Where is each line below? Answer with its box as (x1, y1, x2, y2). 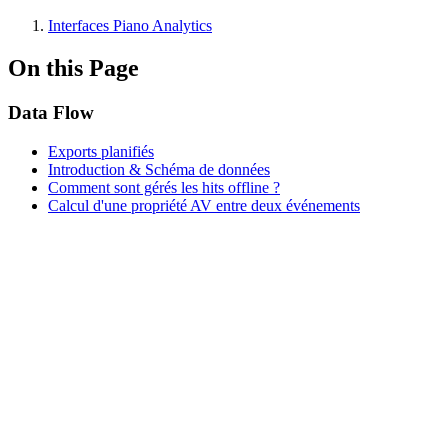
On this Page (8, 54, 139, 81)
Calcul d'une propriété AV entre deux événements (48, 196, 360, 214)
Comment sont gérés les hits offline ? (48, 178, 280, 196)
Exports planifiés (48, 142, 154, 160)
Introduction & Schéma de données (48, 160, 270, 178)
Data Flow (8, 101, 94, 123)
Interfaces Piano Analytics (48, 17, 212, 34)
